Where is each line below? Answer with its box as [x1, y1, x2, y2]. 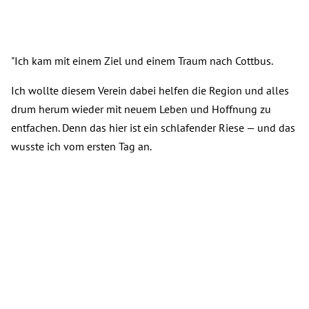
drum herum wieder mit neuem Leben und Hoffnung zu [11, 102, 271, 117]
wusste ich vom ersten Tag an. [11, 139, 152, 154]
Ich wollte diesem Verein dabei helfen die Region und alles [11, 83, 289, 98]
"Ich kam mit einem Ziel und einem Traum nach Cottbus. [11, 54, 273, 68]
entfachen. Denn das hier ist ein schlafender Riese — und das [11, 121, 295, 135]
